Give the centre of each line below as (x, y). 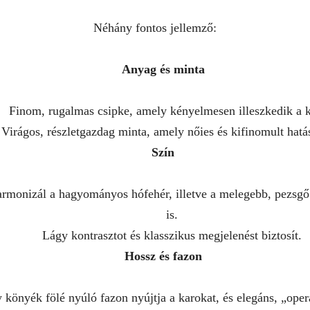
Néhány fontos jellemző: (155, 28)
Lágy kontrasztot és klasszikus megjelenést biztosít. (172, 235)
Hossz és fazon (163, 256)
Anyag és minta (163, 69)
